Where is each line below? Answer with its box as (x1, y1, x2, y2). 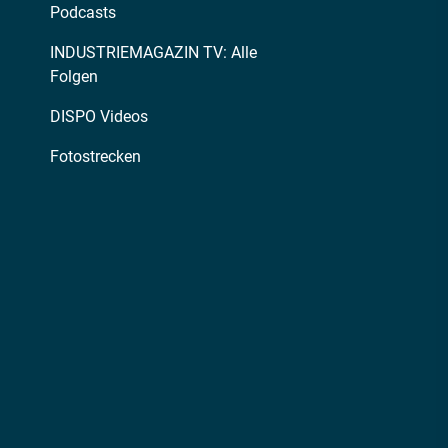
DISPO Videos (50, 106, 148, 126)
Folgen (50, 66, 98, 86)
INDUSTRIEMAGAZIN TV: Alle (50, 42, 257, 62)
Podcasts (50, 2, 116, 22)
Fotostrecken (50, 146, 141, 166)
